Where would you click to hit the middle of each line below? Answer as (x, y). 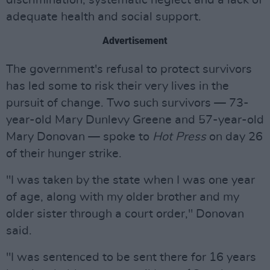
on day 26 (234, 137)
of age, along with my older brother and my (123, 197)
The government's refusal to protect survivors (129, 69)
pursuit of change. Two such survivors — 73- (127, 103)
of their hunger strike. (64, 154)
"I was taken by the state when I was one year (130, 180)
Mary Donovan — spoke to (79, 137)
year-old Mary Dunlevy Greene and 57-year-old (135, 120)
